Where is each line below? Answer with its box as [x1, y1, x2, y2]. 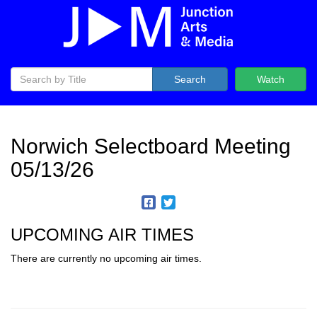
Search [174, 74, 206, 85]
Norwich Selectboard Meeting [11, 134, 291, 158]
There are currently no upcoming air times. [11, 252, 202, 264]
